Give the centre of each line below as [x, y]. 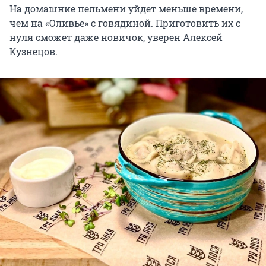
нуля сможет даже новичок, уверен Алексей [116, 37]
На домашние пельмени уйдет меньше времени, [126, 9]
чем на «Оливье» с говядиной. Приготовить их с [125, 23]
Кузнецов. [34, 52]
